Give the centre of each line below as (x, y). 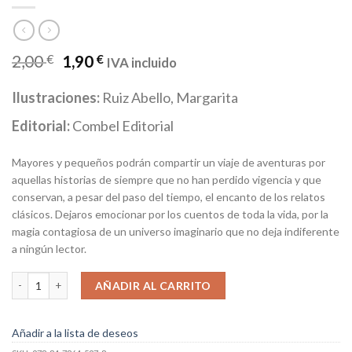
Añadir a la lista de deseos (75, 333)
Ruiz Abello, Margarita (170, 97)
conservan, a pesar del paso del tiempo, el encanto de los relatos (169, 196)
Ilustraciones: (57, 97)
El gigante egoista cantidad (75, 278)
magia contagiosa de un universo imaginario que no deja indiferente (176, 231)
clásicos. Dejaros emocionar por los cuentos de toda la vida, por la (170, 214)
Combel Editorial (123, 125)
